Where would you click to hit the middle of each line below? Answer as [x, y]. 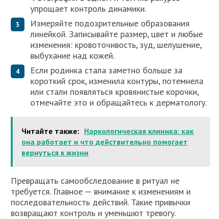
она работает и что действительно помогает [105, 142]
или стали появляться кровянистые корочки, [115, 92]
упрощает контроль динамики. [88, 9]
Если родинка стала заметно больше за [107, 70]
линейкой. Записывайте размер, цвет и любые [117, 34]
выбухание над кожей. [73, 55]
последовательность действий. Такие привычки [101, 202]
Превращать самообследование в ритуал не [95, 181]
